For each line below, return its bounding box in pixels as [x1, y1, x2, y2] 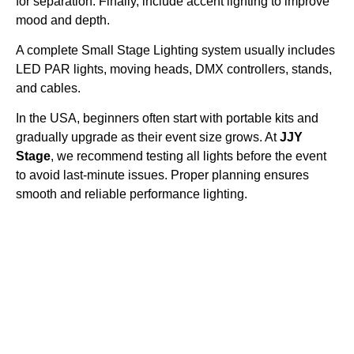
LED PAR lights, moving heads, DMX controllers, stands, [16, 62, 332, 77]
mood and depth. [16, 13, 110, 27]
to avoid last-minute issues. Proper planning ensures [16, 168, 309, 183]
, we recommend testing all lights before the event [51, 149, 326, 164]
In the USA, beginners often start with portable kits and [16, 111, 318, 126]
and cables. [16, 81, 81, 96]
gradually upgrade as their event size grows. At [16, 130, 280, 145]
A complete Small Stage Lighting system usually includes [16, 43, 335, 58]
